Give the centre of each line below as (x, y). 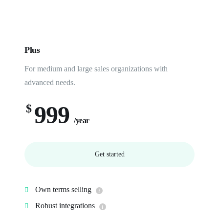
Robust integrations (65, 206)
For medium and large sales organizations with (96, 69)
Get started (109, 154)
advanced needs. (50, 82)
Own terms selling (63, 189)
